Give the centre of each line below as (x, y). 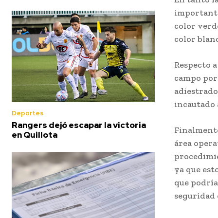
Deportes (27, 113)
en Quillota (35, 135)
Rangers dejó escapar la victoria (79, 125)
